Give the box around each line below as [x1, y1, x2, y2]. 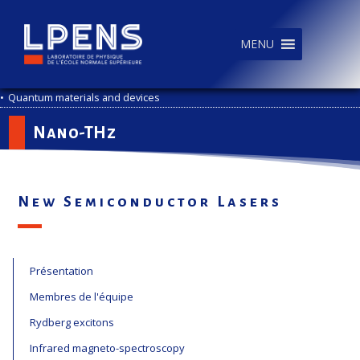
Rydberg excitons [30, 314, 114, 329]
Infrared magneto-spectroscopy [30, 340, 185, 355]
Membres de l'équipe [30, 288, 133, 304]
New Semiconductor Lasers [18, 194, 283, 210]
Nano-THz [33, 124, 117, 141]
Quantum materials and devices [8, 91, 160, 104]
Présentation [30, 263, 93, 278]
